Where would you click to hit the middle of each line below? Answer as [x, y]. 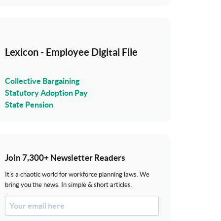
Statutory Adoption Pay [46, 93]
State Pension [29, 105]
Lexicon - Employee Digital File [71, 52]
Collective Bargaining [42, 81]
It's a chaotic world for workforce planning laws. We [77, 174]
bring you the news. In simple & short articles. [69, 185]
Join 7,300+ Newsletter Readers [65, 158]
